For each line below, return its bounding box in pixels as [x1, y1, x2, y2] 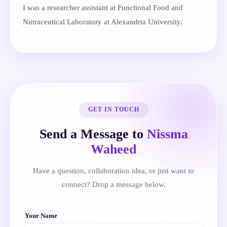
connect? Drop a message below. [61, 180, 166, 188]
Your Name [25, 212, 57, 219]
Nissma [146, 127, 188, 141]
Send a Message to [39, 127, 147, 141]
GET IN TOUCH [88, 106, 139, 113]
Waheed [91, 142, 136, 157]
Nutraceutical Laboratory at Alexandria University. [23, 17, 182, 26]
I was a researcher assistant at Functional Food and [23, 3, 183, 12]
